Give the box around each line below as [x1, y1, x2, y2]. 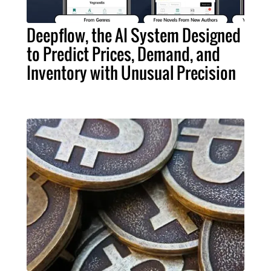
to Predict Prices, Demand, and [27, 41, 220, 66]
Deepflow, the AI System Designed [27, 22, 241, 47]
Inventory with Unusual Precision [27, 60, 236, 85]
